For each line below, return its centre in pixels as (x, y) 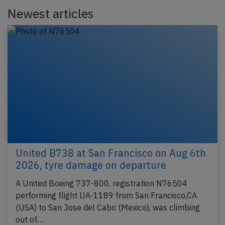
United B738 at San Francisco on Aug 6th (111, 153)
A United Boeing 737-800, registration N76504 (101, 184)
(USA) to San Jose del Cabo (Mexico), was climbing (108, 208)
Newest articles (51, 13)
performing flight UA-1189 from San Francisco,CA (106, 196)
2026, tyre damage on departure (91, 165)
